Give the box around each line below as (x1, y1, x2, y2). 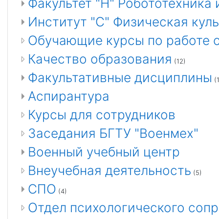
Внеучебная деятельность (28, 163, 191, 178)
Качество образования (28, 51, 172, 66)
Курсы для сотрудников (28, 107, 175, 122)
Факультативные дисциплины (28, 70, 212, 85)
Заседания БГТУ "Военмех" (28, 126, 198, 141)
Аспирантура (28, 88, 109, 104)
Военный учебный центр (28, 144, 180, 159)
